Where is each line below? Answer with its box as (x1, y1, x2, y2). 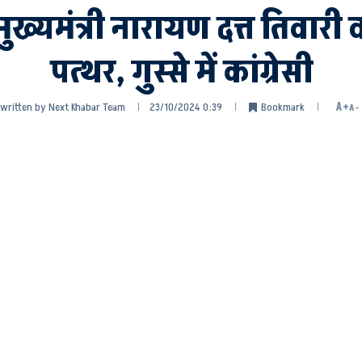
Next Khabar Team (48, 99, 125, 115)
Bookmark (260, 99, 305, 115)
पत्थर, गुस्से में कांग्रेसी (49, 49, 313, 95)
